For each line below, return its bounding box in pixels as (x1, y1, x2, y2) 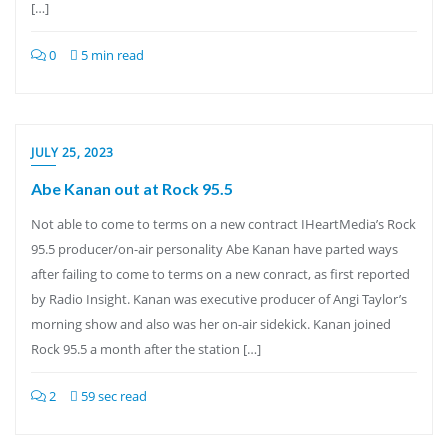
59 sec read (78, 387, 147, 405)
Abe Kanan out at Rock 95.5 (31, 179, 233, 198)
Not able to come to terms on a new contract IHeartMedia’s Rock (31, 215, 416, 233)
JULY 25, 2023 (31, 144, 114, 161)
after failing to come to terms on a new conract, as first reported (31, 265, 410, 283)
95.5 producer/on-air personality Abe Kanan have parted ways (31, 240, 398, 258)
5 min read (78, 46, 144, 64)
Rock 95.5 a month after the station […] (31, 340, 261, 358)
